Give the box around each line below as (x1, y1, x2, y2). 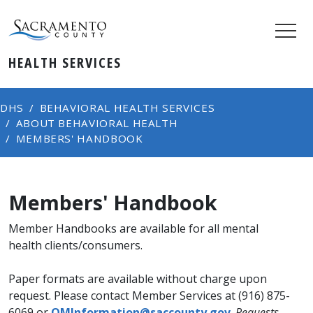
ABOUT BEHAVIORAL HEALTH (15, 116, 178, 130)
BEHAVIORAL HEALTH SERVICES (39, 101, 215, 115)
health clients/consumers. (8, 238, 143, 253)
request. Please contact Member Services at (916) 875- (8, 288, 290, 303)
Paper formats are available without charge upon (8, 271, 267, 286)
